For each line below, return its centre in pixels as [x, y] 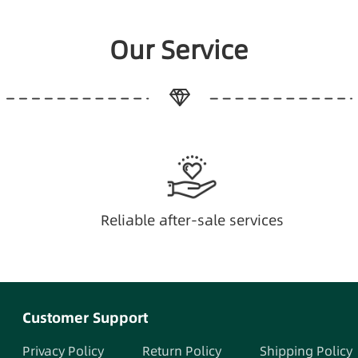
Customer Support [85, 318]
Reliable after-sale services [192, 221]
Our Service [179, 50]
